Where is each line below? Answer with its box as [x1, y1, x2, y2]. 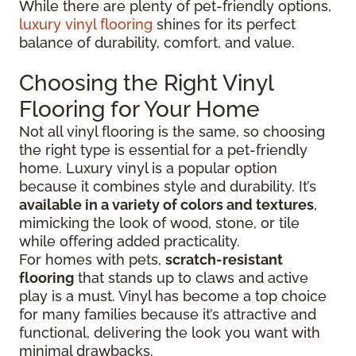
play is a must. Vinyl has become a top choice [19, 288, 327, 305]
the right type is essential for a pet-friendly [19, 141, 308, 159]
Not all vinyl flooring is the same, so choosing [19, 123, 325, 141]
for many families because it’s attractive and [19, 306, 316, 323]
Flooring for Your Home [19, 96, 260, 123]
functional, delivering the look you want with [19, 324, 320, 342]
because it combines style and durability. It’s [19, 178, 316, 195]
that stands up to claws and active [74, 269, 308, 287]
